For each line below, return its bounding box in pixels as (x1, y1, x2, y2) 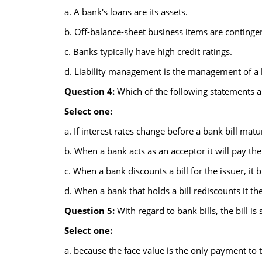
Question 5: (64, 205, 117, 216)
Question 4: (64, 85, 117, 97)
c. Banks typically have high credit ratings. (64, 46, 232, 57)
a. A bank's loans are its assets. (64, 6, 188, 18)
